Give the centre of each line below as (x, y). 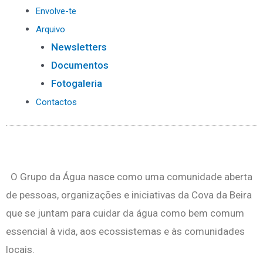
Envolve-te (56, 11)
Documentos (80, 65)
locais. (20, 249)
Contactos (56, 102)
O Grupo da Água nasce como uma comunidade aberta (129, 177)
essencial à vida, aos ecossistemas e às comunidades (125, 231)
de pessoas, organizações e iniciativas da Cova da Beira (129, 195)
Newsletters (79, 47)
